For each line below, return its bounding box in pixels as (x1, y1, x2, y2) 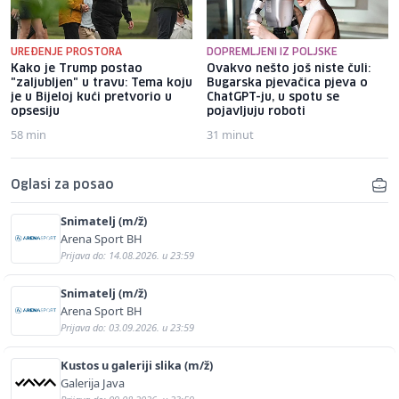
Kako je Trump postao (11, 62, 142, 75)
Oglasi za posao (11, 178, 114, 191)
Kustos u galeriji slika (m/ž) (61, 356, 213, 373)
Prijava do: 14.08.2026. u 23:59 (61, 248, 194, 262)
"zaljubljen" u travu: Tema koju (11, 77, 192, 89)
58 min (11, 126, 46, 142)
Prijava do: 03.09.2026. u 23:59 (61, 320, 194, 334)
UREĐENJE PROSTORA (11, 46, 122, 57)
